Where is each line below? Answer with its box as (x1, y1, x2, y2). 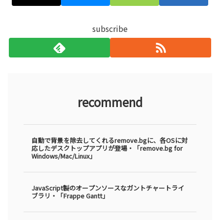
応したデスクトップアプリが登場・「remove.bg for (31, 143, 183, 153)
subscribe (92, 23, 128, 35)
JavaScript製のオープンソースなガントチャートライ (31, 183, 184, 192)
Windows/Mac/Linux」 (31, 151, 96, 161)
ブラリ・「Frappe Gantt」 (31, 191, 109, 200)
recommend (78, 93, 142, 110)
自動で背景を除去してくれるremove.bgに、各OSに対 (31, 135, 188, 145)
